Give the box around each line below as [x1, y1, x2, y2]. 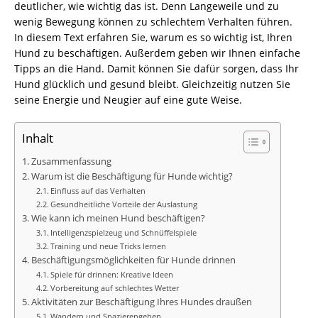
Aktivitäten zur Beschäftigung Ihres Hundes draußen [31, 296, 252, 308]
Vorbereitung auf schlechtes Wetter [50, 283, 180, 293]
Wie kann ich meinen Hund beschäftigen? [31, 212, 205, 224]
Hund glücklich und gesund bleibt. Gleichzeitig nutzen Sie [14, 77, 290, 91]
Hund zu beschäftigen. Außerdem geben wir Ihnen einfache [14, 46, 300, 60]
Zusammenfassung [31, 155, 111, 168]
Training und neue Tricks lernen [50, 241, 167, 251]
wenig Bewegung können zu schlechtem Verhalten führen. [14, 15, 292, 28]
